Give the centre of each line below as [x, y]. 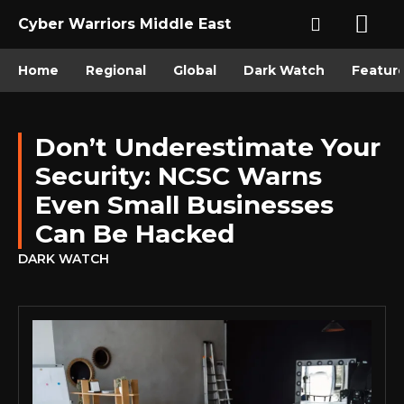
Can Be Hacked [135, 234]
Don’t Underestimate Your [208, 147]
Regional [116, 70]
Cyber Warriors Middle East [124, 24]
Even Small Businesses [184, 205]
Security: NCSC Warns [179, 176]
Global [195, 70]
